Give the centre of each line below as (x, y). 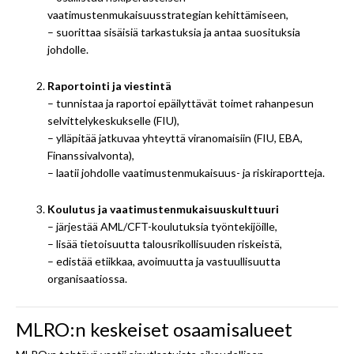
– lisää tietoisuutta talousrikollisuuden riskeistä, (165, 243)
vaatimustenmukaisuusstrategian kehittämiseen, (168, 14)
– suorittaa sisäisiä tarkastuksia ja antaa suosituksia (174, 32)
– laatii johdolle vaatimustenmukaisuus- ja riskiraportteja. (186, 172)
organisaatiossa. (87, 278)
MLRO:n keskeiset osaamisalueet (154, 329)
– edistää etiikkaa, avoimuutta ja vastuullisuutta (164, 261)
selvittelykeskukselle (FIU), (113, 120)
